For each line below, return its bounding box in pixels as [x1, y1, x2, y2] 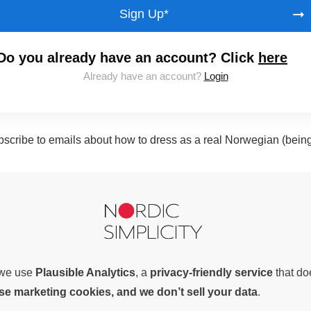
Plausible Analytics [35, 267, 135, 278]
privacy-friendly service [150, 267, 273, 278]
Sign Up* [119, 7, 169, 22]
